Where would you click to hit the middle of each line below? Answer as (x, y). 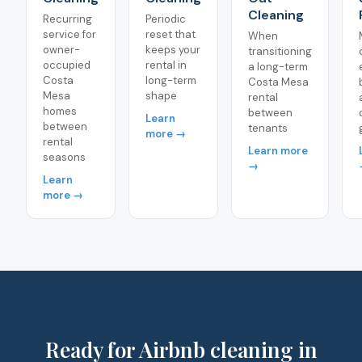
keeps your (173, 50)
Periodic (166, 19)
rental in (166, 65)
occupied (67, 65)
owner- (61, 50)
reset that (170, 34)
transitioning (280, 51)
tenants (268, 128)
